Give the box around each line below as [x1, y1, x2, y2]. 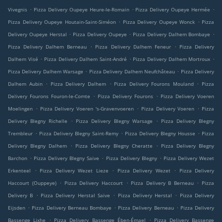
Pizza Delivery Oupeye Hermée [135, 6, 211, 13]
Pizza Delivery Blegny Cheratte [75, 142, 153, 150]
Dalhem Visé [8, 55, 38, 63]
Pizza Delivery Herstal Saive [40, 192, 110, 199]
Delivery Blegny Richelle [8, 117, 68, 125]
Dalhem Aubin [8, 80, 43, 88]
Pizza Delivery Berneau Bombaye [32, 204, 111, 212]
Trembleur [8, 130, 33, 137]
